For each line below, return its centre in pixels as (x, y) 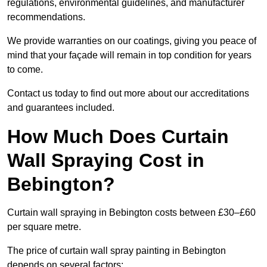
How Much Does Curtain (118, 137)
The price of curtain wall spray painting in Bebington (117, 251)
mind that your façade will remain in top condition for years (129, 55)
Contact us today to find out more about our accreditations (128, 94)
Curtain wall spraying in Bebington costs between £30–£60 (131, 213)
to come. (25, 70)
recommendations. (46, 17)
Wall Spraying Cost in (106, 161)
